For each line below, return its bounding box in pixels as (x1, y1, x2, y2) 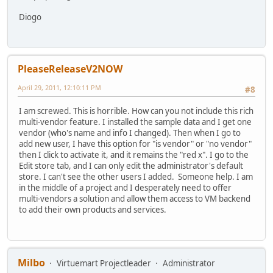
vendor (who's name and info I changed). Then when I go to (19, 127, 241, 138)
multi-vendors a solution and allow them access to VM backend (19, 193, 250, 204)
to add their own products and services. (19, 204, 166, 215)
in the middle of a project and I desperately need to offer (19, 182, 232, 193)
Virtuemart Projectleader (57, 257, 151, 269)
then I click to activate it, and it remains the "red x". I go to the (19, 149, 249, 160)
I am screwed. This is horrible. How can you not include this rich (19, 105, 253, 116)
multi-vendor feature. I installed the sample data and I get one (19, 116, 252, 127)
